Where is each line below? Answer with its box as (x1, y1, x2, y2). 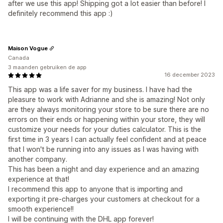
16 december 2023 (164, 71, 215, 78)
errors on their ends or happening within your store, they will (8, 115, 205, 123)
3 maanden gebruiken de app (8, 64, 86, 71)
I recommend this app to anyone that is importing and (8, 185, 183, 193)
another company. (8, 155, 67, 163)
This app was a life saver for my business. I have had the (8, 85, 192, 94)
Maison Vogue (8, 44, 48, 52)
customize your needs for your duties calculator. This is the (8, 125, 201, 133)
